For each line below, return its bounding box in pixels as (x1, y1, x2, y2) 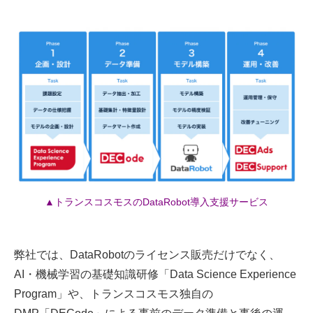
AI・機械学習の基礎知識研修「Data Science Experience (14, 268, 296, 280)
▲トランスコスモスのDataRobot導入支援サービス (45, 196, 268, 208)
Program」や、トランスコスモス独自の (14, 287, 213, 300)
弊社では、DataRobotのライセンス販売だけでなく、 (14, 248, 280, 261)
